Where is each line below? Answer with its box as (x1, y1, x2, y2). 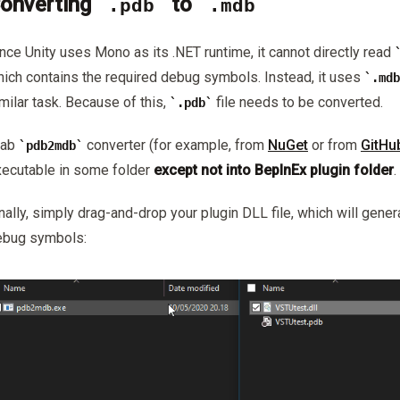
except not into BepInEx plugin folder (154, 161, 394, 179)
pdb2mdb (26, 137, 76, 153)
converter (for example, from (83, 136, 268, 154)
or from (308, 136, 361, 154)
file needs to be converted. (212, 93, 383, 111)
